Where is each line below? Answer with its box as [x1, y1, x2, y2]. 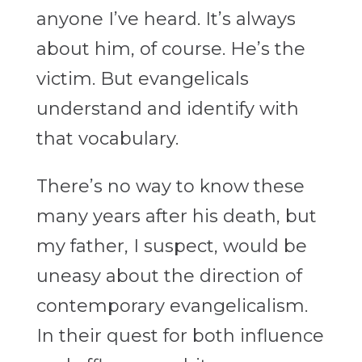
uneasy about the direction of [36, 265, 302, 288]
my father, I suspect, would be [36, 235, 307, 258]
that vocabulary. [36, 128, 179, 150]
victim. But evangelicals [36, 68, 249, 90]
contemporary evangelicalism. [36, 295, 308, 318]
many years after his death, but [36, 205, 317, 228]
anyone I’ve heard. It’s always [36, 8, 296, 31]
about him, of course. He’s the [36, 38, 305, 61]
